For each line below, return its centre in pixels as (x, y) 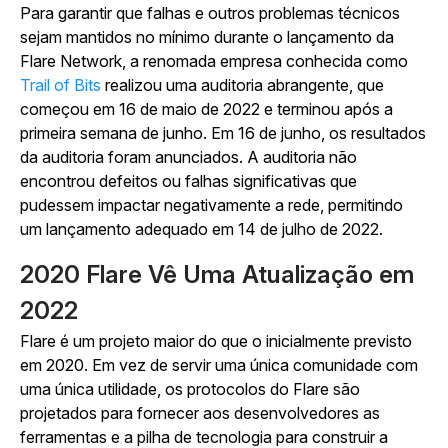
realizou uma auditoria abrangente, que (242, 85)
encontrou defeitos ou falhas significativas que (188, 181)
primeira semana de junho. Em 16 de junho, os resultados (223, 133)
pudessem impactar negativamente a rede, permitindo (211, 205)
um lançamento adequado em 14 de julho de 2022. (201, 229)
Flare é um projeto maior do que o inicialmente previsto (216, 341)
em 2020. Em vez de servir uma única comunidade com (219, 365)
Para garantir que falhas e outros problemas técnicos (210, 13)
